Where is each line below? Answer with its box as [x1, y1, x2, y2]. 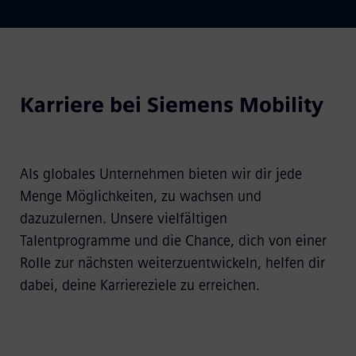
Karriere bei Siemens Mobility [19, 91, 323, 118]
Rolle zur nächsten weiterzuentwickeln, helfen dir [19, 253, 325, 272]
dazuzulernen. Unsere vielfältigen [19, 209, 227, 227]
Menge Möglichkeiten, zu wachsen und [19, 187, 261, 205]
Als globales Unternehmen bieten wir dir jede [19, 164, 302, 183]
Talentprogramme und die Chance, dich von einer [19, 231, 327, 250]
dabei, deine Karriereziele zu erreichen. [19, 276, 268, 294]
